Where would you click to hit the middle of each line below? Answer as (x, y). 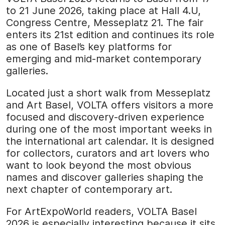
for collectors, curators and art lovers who (108, 153)
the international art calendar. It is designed (110, 141)
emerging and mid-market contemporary (104, 59)
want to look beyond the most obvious (99, 165)
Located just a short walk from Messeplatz (108, 93)
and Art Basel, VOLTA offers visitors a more (110, 105)
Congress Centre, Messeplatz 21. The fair (105, 23)
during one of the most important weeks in (109, 129)
